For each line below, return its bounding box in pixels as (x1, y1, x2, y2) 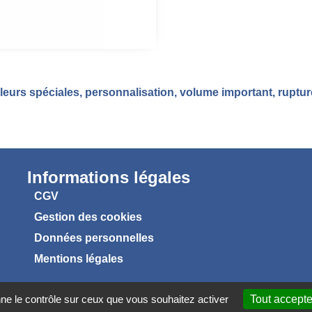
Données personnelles (33, 231, 154, 244)
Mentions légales (33, 252, 123, 265)
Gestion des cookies (33, 210, 142, 223)
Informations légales (26, 167, 190, 187)
